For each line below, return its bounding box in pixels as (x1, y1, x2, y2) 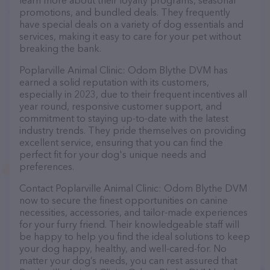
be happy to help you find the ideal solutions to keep (19, 230, 250, 242)
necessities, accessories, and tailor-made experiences (19, 206, 248, 218)
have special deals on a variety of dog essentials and (19, 18, 243, 30)
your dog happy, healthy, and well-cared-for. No (19, 242, 227, 254)
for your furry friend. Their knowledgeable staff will (19, 218, 239, 230)
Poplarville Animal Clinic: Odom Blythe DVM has (19, 64, 228, 76)
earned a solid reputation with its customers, (19, 76, 209, 88)
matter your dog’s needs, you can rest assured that (19, 254, 237, 266)
